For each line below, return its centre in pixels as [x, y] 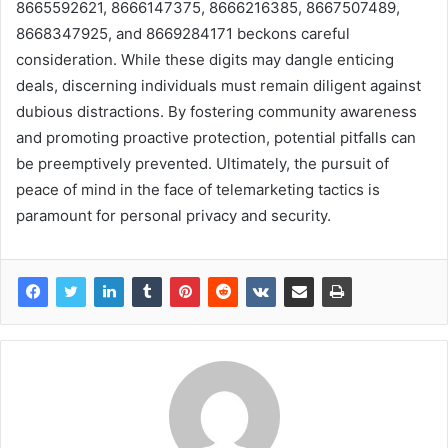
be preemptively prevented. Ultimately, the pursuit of [202, 163]
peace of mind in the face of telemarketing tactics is [198, 189]
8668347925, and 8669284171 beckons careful [183, 33]
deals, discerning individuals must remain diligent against [218, 85]
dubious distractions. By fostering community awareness [216, 111]
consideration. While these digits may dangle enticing [205, 59]
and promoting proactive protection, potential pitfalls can [216, 137]
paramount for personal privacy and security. [173, 215]
